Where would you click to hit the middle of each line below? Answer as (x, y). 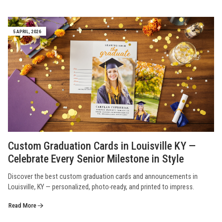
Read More (23, 205)
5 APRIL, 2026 (27, 31)
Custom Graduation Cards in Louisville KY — (102, 146)
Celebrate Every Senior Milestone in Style (96, 159)
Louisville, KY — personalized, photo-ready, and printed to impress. (101, 187)
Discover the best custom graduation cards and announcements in (103, 176)
